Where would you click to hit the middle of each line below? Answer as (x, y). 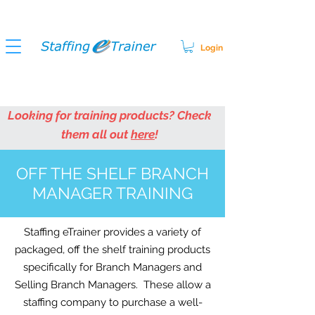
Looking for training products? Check (110, 116)
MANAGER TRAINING (112, 193)
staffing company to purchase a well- (112, 303)
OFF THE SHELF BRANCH (112, 174)
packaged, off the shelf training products (112, 250)
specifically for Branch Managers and (112, 268)
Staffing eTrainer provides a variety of (112, 232)
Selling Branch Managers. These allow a (112, 285)
